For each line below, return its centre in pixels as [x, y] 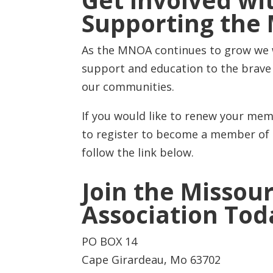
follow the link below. [138, 153]
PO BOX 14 [110, 241]
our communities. [128, 87]
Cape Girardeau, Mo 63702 [151, 259]
